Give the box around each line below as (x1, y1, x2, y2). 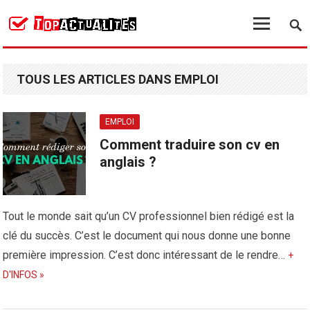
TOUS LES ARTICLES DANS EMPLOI (17, 72, 219, 86)
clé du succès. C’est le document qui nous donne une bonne (3, 229, 291, 242)
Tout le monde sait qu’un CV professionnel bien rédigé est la (3, 210, 295, 223)
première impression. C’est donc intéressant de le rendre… (3, 248, 289, 262)
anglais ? (100, 154, 157, 170)
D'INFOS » (3, 269, 45, 280)
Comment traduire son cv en (100, 136, 280, 153)
